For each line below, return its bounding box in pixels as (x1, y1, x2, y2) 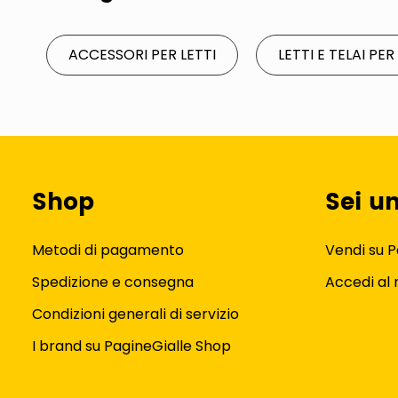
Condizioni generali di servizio (32, 304, 239, 324)
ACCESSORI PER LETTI (68, 44, 216, 65)
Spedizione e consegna (32, 272, 194, 292)
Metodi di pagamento (32, 240, 184, 260)
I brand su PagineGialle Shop (32, 336, 231, 356)
